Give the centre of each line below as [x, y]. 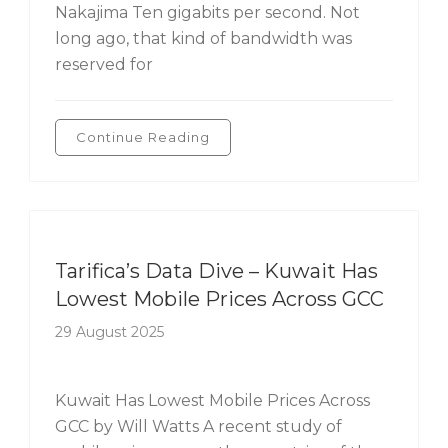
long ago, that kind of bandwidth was [203, 38]
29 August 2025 [109, 332]
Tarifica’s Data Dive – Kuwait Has [216, 271]
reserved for [104, 64]
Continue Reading [143, 137]
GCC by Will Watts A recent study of [198, 426]
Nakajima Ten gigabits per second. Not [207, 12]
